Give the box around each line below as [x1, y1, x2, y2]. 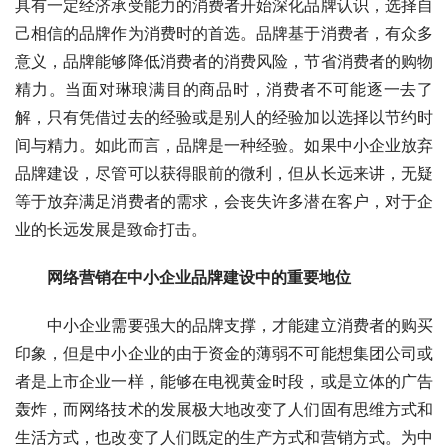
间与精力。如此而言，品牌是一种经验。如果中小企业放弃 [15, 134, 433, 155]
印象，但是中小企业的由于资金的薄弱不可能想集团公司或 [15, 342, 433, 363]
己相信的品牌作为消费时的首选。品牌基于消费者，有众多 [15, 22, 433, 43]
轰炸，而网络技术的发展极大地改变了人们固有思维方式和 [15, 398, 433, 419]
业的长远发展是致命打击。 [15, 218, 207, 239]
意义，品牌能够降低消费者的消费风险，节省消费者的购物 [15, 50, 433, 71]
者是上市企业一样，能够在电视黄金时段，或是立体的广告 [15, 370, 433, 391]
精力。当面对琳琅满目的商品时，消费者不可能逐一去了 [15, 78, 433, 99]
